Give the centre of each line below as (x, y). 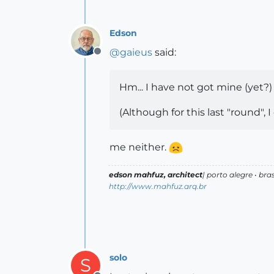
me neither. (139, 147)
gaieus (136, 52)
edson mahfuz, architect (156, 175)
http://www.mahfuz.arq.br (158, 186)
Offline (113, 58)
